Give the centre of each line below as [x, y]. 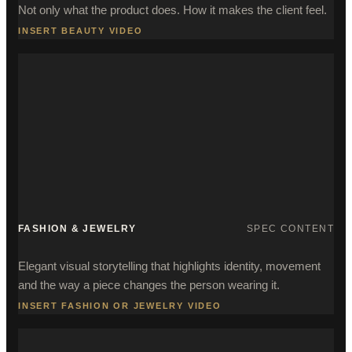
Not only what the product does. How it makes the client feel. [172, 10]
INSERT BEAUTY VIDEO [81, 31]
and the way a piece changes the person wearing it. [149, 285]
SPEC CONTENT [290, 229]
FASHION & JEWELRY [77, 229]
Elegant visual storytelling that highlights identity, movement [169, 266]
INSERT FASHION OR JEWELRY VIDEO [120, 306]
